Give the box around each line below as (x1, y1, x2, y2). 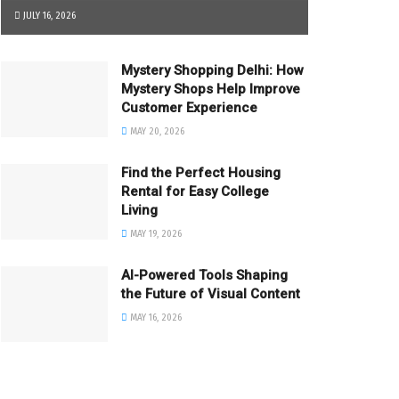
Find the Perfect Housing (121, 164, 281, 181)
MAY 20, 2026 (127, 125, 184, 137)
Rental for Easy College (121, 183, 269, 199)
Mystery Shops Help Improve (121, 80, 300, 97)
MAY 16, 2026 (127, 311, 182, 323)
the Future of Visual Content (121, 285, 304, 302)
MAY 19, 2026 (127, 227, 182, 240)
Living (121, 201, 158, 218)
